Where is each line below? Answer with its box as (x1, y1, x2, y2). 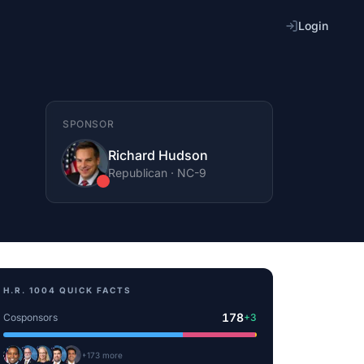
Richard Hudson (108, 147, 208, 163)
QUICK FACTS (56, 285, 132, 295)
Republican (108, 166, 167, 180)
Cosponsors (3, 311, 58, 323)
